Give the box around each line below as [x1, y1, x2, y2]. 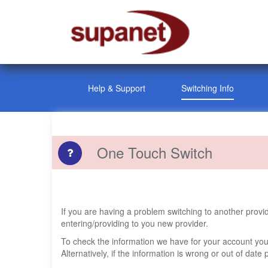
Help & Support [88, 82, 145, 95]
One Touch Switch [97, 142, 212, 163]
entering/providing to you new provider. [61, 217, 208, 230]
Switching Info [181, 82, 234, 95]
